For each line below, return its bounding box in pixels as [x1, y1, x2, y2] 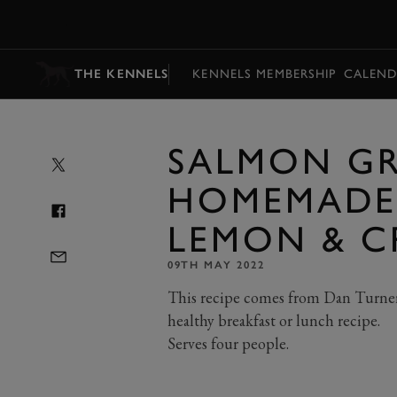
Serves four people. [167, 333, 289, 354]
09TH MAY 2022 [167, 259, 265, 271]
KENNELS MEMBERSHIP [192, 66, 337, 82]
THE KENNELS [74, 66, 169, 82]
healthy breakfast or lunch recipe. [167, 310, 380, 331]
